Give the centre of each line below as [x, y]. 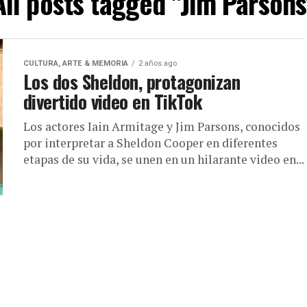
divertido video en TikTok [113, 101]
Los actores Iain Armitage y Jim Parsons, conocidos [162, 126]
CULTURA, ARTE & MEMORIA [76, 63]
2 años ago [158, 63]
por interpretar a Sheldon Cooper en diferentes [150, 143]
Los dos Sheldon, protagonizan [132, 82]
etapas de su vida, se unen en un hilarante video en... [164, 159]
